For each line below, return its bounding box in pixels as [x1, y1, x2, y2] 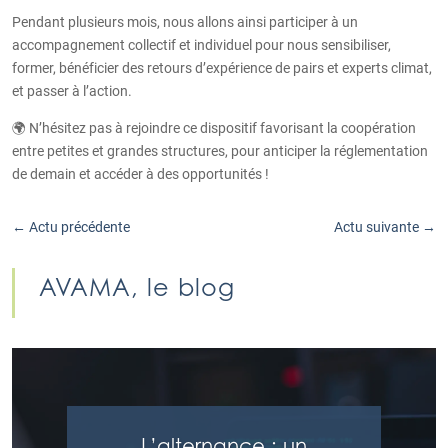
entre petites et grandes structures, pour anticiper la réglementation [12, 141, 428, 161]
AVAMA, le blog [39, 273, 235, 303]
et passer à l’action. [12, 81, 132, 101]
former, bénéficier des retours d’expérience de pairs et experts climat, [12, 58, 432, 78]
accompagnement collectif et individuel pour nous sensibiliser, [12, 35, 391, 55]
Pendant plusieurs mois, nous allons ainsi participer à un [12, 12, 358, 32]
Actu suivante [334, 217, 419, 237]
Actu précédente [29, 217, 130, 237]
